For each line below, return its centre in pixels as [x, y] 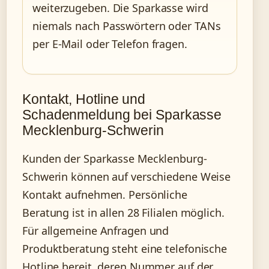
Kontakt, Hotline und [84, 99]
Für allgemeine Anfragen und [96, 231]
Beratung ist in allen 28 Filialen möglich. [123, 213]
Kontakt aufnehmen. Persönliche [105, 195]
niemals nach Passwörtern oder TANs [127, 26]
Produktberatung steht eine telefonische [125, 249]
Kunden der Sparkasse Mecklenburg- [115, 159]
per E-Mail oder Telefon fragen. [110, 44]
